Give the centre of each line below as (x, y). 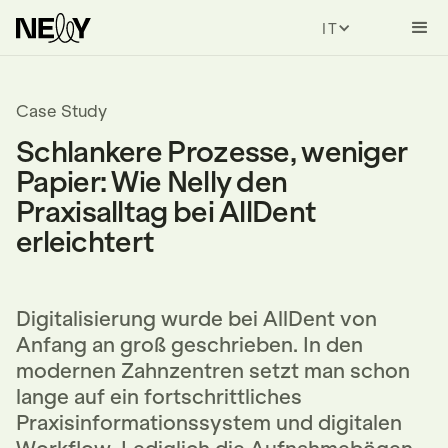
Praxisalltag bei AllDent (166, 212)
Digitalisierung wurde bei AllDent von (196, 319)
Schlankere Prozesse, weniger (212, 152)
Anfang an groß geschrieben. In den (189, 345)
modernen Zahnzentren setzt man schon (213, 371)
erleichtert (85, 242)
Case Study (61, 111)
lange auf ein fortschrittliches (159, 397)
